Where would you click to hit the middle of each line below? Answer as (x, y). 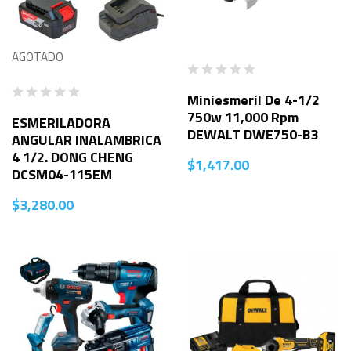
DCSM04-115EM (62, 175)
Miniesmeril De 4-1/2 (253, 100)
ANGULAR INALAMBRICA (87, 140)
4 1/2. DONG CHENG (72, 157)
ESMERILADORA (61, 123)
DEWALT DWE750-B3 (253, 135)
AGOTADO (38, 56)
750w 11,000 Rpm (243, 118)
